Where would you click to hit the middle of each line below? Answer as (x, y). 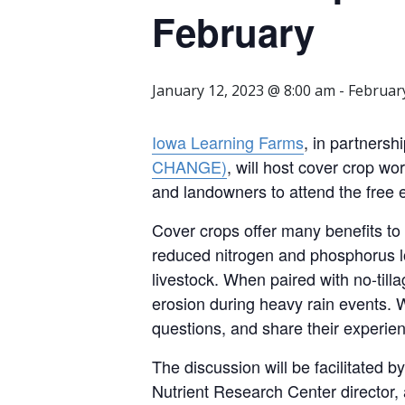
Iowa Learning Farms (228, 142)
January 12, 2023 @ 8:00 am (244, 90)
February (233, 32)
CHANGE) (189, 166)
